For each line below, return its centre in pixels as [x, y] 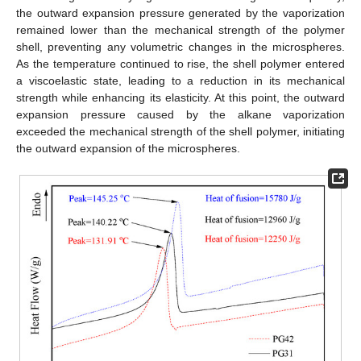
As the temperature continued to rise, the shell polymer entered [180, 64]
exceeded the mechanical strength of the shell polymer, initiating [180, 132]
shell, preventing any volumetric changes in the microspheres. [180, 47]
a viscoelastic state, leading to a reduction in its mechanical [180, 81]
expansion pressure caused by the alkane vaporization [180, 115]
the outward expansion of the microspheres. [128, 149]
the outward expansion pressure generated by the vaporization [180, 13]
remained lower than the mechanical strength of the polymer [180, 30]
